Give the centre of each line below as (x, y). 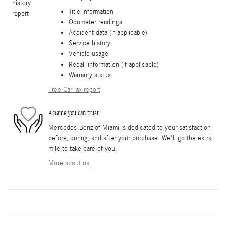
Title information (91, 11)
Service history (90, 43)
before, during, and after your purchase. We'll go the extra (130, 138)
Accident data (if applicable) (108, 33)
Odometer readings (95, 22)
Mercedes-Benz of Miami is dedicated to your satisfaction (130, 127)
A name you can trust (74, 113)
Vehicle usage (89, 54)
